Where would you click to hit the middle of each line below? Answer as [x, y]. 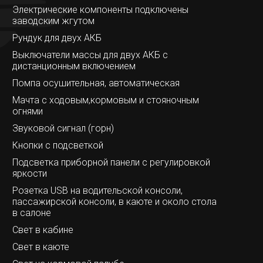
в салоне [31, 213]
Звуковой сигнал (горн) [63, 128]
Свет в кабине [43, 230]
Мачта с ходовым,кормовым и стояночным [105, 100]
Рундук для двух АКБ [57, 38]
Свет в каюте [41, 247]
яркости [29, 173]
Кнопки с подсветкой [58, 145]
